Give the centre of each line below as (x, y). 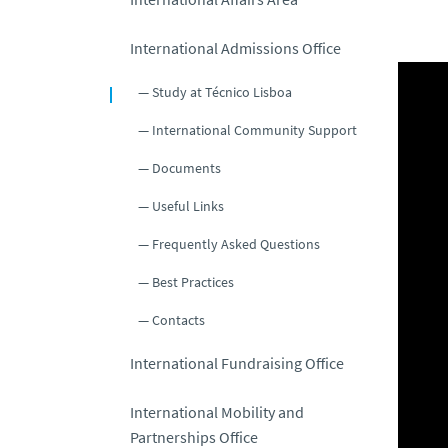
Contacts (178, 319)
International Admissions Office (235, 47)
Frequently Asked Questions (236, 243)
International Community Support (254, 129)
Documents (186, 167)
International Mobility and (217, 411)
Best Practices (193, 281)
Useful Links (188, 205)
